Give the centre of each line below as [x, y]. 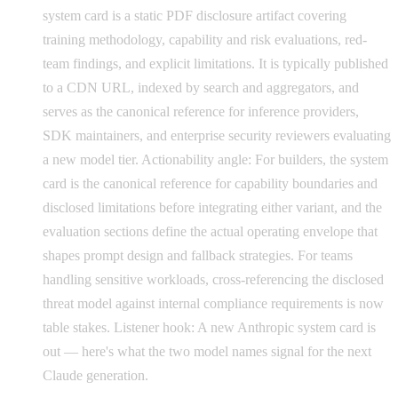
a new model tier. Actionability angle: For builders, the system [215, 159]
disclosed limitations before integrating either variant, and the [212, 207]
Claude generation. [96, 375]
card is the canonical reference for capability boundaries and [210, 183]
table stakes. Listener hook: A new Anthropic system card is [209, 327]
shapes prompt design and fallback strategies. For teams [198, 255]
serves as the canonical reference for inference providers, [201, 111]
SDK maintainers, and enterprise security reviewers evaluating [217, 135]
